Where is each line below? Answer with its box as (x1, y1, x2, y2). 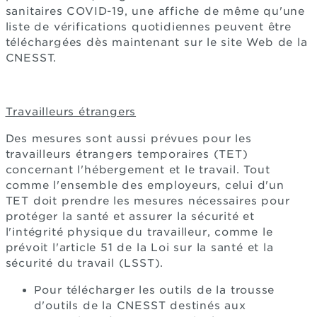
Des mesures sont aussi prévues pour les (5, 132, 252, 145)
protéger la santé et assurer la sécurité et (5, 209, 255, 223)
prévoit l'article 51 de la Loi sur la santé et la (5, 241, 274, 254)
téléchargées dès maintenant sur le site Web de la (5, 35, 308, 49)
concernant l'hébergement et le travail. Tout (5, 163, 270, 176)
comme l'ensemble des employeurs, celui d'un (5, 178, 284, 192)
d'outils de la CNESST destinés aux (33, 299, 246, 312)
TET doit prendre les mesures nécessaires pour (5, 194, 290, 207)
